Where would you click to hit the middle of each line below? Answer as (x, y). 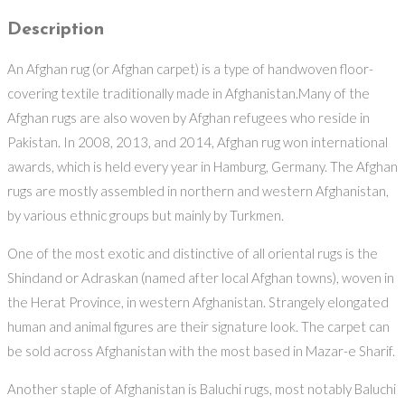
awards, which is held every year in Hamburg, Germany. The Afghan (202, 167)
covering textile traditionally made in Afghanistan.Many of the (188, 94)
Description (56, 29)
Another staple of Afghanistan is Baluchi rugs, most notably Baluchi (202, 389)
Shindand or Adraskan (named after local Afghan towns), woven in (201, 278)
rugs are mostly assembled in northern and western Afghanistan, (198, 191)
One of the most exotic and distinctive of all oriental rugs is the (193, 254)
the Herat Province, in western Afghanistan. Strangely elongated (198, 302)
